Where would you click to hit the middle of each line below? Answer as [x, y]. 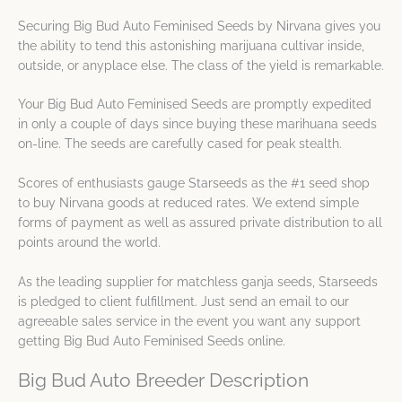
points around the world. [89, 243]
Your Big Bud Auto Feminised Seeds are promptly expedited [195, 105]
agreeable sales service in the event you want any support [189, 322]
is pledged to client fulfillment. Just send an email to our [184, 302]
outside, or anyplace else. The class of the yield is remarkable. [201, 65]
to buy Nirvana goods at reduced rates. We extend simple [188, 203]
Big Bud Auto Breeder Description [163, 381]
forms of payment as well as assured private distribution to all [200, 223]
